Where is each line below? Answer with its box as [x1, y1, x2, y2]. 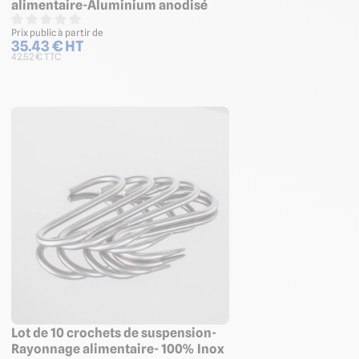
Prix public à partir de [11, 27, 103, 39]
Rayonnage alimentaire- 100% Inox [11, 341, 224, 357]
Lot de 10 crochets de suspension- [11, 325, 216, 341]
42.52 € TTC [11, 51, 61, 63]
